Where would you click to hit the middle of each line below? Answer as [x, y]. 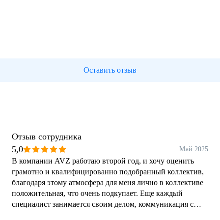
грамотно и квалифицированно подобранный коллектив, [108, 172]
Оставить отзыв [110, 70]
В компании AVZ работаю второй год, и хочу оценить [103, 161]
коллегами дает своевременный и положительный [96, 215]
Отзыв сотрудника [47, 137]
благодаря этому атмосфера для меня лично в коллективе [108, 182]
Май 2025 [194, 149]
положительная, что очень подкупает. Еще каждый [76, 193]
